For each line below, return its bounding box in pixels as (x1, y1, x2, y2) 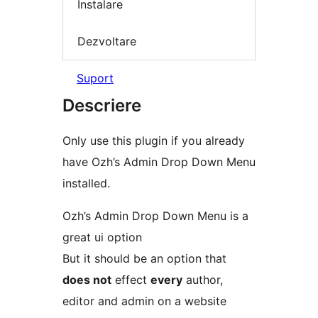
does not (62, 273, 111, 287)
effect (111, 273, 150, 287)
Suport (77, 71, 114, 86)
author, (182, 273, 223, 287)
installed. (62, 176, 110, 191)
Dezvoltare (77, 33, 136, 48)
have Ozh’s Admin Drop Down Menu (62, 155, 256, 170)
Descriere (62, 95, 141, 116)
